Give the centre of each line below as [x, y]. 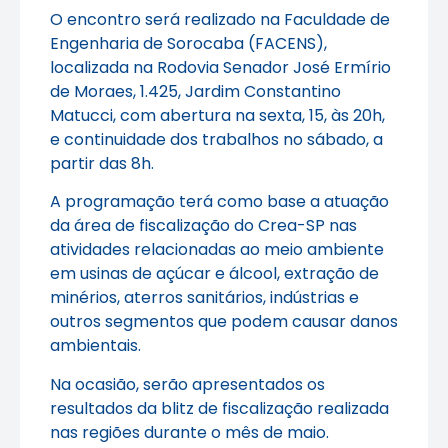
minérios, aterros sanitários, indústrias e [204, 298]
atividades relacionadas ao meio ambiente [217, 250]
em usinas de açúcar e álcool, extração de [214, 274]
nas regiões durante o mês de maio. [189, 432]
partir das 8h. [102, 163]
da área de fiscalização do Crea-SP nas [203, 226]
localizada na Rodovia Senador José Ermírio [220, 67]
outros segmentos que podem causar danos [224, 322]
